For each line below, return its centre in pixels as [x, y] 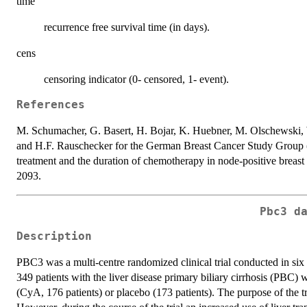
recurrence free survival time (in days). [127, 27]
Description [54, 237]
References [51, 105]
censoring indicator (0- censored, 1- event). [136, 79]
